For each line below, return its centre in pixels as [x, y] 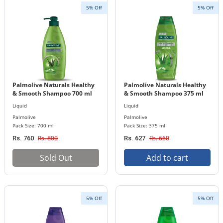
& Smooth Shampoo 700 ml [52, 93]
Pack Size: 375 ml [145, 125]
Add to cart [167, 158]
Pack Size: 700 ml [33, 125]
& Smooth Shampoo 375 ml [164, 93]
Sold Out [56, 158]
